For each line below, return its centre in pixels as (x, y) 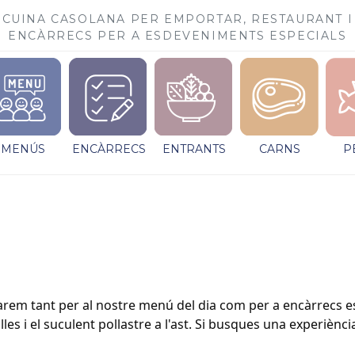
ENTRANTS (194, 149)
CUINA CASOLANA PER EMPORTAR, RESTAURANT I (177, 19)
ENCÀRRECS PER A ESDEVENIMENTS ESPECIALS (177, 36)
